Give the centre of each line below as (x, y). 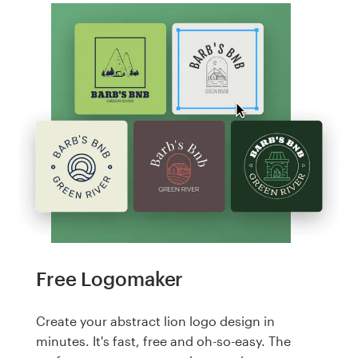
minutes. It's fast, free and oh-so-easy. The (163, 341)
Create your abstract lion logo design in (155, 321)
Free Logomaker (110, 278)
